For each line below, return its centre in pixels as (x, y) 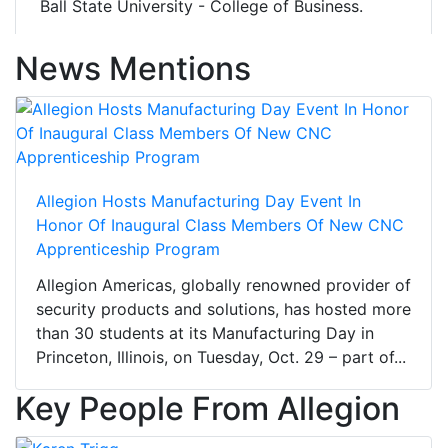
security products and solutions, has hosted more (223, 309)
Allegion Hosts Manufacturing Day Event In (198, 201)
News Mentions (133, 69)
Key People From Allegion (207, 409)
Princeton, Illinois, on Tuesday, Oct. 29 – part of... (221, 357)
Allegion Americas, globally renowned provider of (223, 285)
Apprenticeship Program (128, 249)
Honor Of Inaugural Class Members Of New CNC (220, 225)
